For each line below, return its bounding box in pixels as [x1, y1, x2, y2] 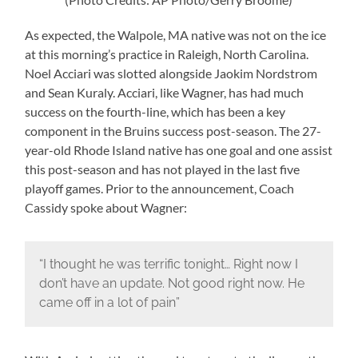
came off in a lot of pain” [38, 295, 180, 311]
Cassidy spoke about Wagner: [25, 199, 188, 215]
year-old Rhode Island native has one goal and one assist [25, 141, 333, 157]
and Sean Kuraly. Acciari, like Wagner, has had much [25, 84, 304, 100]
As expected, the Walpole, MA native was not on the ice [25, 26, 327, 42]
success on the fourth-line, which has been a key [25, 103, 286, 119]
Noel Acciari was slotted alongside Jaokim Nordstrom [25, 65, 318, 81]
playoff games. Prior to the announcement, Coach [25, 180, 295, 196]
